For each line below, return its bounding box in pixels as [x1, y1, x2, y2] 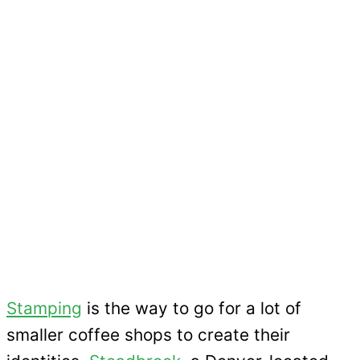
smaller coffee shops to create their [6, 325, 290, 346]
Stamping [6, 298, 82, 319]
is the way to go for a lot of [82, 298, 301, 319]
